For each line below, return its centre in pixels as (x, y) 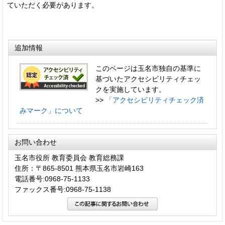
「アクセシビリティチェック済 (155, 100)
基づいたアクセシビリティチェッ (148, 79)
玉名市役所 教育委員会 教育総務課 (69, 157)
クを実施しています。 (131, 89)
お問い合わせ (36, 142)
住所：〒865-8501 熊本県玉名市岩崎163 (79, 168)
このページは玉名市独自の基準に (148, 68)
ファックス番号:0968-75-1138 (63, 189)
